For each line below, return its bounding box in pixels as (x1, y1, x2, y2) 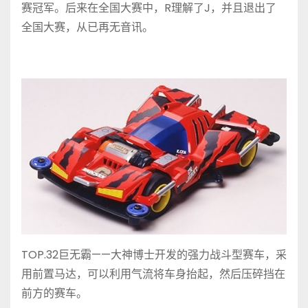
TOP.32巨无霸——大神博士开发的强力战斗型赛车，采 (21, 246, 287, 263)
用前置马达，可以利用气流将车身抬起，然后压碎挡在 (21, 265, 285, 282)
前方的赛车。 (21, 285, 87, 301)
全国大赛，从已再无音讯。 (21, 19, 153, 36)
